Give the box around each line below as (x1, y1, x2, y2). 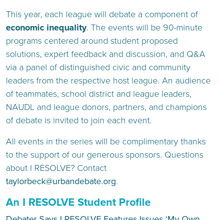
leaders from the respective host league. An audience (6, 75, 211, 86)
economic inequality (6, 22, 86, 33)
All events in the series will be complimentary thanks (6, 136, 206, 147)
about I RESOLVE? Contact (6, 163, 107, 173)
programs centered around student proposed (6, 35, 178, 46)
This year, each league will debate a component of (6, 9, 198, 20)
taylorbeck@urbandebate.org (6, 176, 116, 187)
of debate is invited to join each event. (6, 115, 152, 126)
